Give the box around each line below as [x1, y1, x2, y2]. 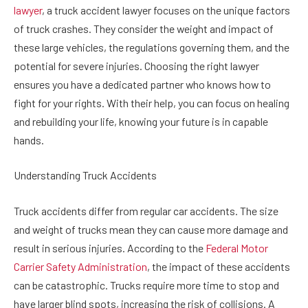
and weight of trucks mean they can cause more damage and [14, 223, 288, 236]
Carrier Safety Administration [14, 260, 147, 274]
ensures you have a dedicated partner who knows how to [14, 77, 271, 91]
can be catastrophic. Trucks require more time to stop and [14, 278, 279, 292]
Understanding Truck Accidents [14, 168, 157, 182]
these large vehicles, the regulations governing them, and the [14, 40, 289, 54]
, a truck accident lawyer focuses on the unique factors [42, 3, 290, 16]
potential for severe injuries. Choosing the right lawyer [14, 58, 259, 72]
